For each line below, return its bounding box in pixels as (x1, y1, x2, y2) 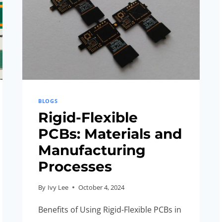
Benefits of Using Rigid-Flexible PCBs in (38, 204, 182, 215)
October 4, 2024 (78, 182, 124, 192)
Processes (38, 158, 112, 175)
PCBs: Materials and (38, 125, 182, 142)
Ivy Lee (47, 182, 68, 192)
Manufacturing (38, 141, 146, 159)
